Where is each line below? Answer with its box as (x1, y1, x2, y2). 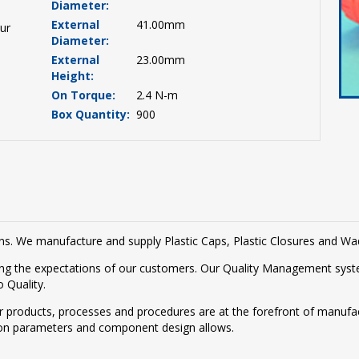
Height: (51, 68, 95, 83)
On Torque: (51, 87, 116, 103)
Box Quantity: (51, 107, 131, 122)
